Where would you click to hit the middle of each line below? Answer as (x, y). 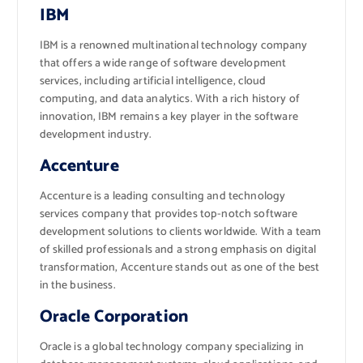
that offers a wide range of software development (163, 63)
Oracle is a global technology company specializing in (171, 347)
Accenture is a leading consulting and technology (162, 196)
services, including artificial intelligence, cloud (153, 81)
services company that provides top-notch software (169, 214)
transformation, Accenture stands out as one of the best (179, 267)
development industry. (96, 135)
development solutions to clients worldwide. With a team (180, 232)
